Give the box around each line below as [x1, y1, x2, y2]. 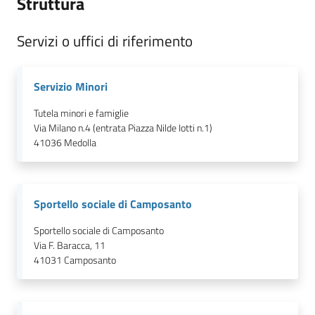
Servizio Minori [34, 77, 108, 95]
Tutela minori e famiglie [34, 105, 129, 121]
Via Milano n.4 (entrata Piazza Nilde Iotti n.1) [34, 120, 212, 136]
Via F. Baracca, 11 [34, 237, 105, 253]
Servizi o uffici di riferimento [17, 29, 193, 52]
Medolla [64, 134, 96, 150]
